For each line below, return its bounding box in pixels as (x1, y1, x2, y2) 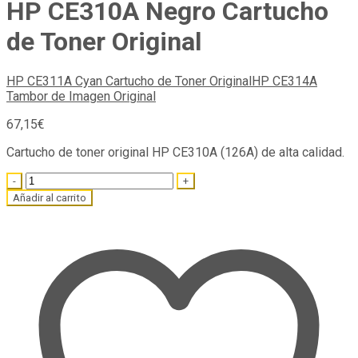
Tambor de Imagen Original (6, 89, 156, 105)
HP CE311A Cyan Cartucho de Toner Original (6, 74, 252, 89)
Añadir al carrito (13, 192, 86, 205)
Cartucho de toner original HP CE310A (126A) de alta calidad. (6, 145, 344, 161)
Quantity (6, 172, 51, 188)
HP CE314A (252, 74, 317, 89)
